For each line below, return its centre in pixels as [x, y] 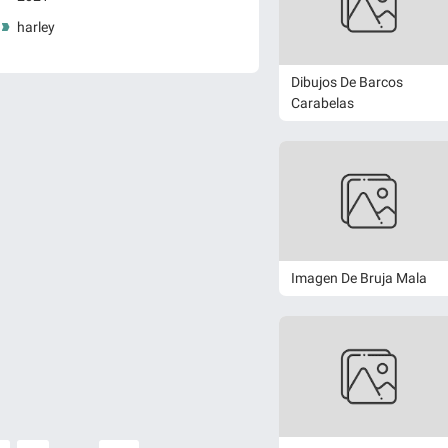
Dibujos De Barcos [347, 82]
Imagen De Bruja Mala [359, 278]
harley [35, 27]
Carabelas [322, 103]
